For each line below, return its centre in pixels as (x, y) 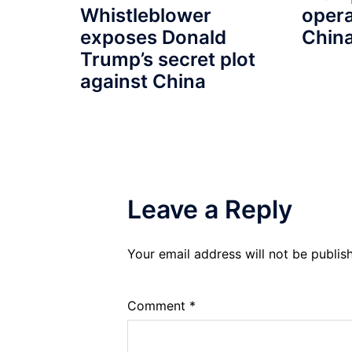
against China (143, 82)
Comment (158, 306)
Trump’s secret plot (168, 60)
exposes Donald (153, 38)
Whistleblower (146, 16)
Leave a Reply (210, 210)
